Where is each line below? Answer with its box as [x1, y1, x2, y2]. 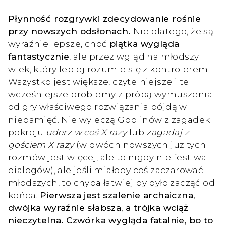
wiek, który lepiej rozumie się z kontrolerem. [8, 63, 210, 74]
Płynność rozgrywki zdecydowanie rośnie [8, 13, 201, 24]
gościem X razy [8, 139, 74, 150]
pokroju [8, 126, 44, 137]
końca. [8, 189, 40, 200]
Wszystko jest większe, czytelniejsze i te [8, 76, 189, 87]
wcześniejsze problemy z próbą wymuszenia [8, 88, 212, 99]
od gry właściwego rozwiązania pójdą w [8, 101, 187, 112]
